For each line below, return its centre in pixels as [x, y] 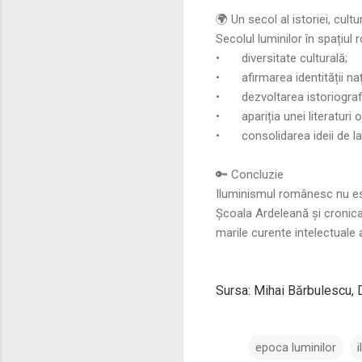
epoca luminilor [296, 347]
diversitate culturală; [295, 58]
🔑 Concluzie [250, 174]
